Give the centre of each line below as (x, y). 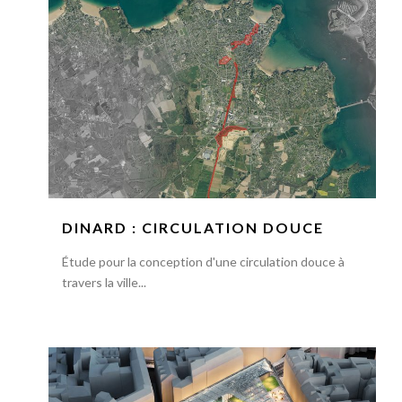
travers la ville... (104, 283)
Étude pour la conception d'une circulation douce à (203, 262)
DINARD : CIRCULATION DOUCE (192, 228)
